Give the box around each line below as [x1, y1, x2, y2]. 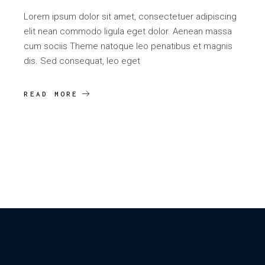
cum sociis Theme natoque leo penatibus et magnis [24, 41, 233, 52]
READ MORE [24, 90, 79, 98]
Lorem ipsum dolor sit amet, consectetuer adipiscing [24, 11, 237, 22]
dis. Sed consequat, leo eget [24, 56, 141, 67]
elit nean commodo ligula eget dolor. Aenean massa [24, 26, 232, 37]
